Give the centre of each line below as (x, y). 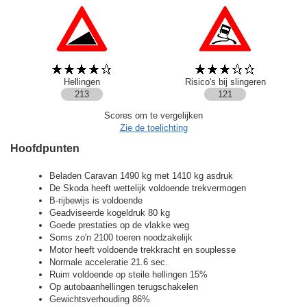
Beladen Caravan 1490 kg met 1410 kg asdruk (141, 176)
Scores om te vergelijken (153, 115)
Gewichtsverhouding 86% (99, 299)
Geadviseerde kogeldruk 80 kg (109, 213)
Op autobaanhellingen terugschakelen (123, 287)
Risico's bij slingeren (225, 82)
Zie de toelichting (153, 127)
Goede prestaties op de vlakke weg (119, 225)
